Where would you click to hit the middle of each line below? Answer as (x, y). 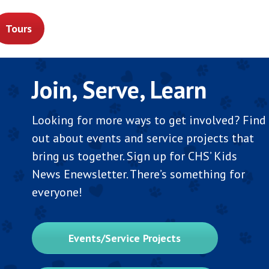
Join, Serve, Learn (119, 90)
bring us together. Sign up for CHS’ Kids (134, 156)
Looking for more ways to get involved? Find (149, 120)
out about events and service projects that (143, 138)
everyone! (57, 192)
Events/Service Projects (125, 238)
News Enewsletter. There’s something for (138, 174)
